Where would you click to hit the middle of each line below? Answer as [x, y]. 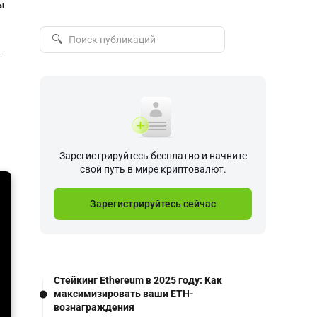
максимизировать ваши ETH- [124, 294]
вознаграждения [94, 307]
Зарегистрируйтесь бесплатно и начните [153, 156]
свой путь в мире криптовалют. [153, 169]
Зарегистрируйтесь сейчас [153, 204]
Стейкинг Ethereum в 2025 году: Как [138, 280]
